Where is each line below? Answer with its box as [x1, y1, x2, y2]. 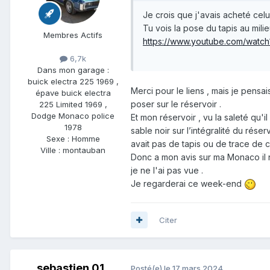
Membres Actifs [43, 30, 102, 40]
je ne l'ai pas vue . [131, 165, 203, 175]
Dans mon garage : [37, 64, 109, 75]
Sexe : [46, 133, 72, 143]
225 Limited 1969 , [39, 99, 107, 109]
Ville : [40, 145, 63, 155]
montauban [63, 145, 105, 155]
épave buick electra [35, 87, 111, 98]
